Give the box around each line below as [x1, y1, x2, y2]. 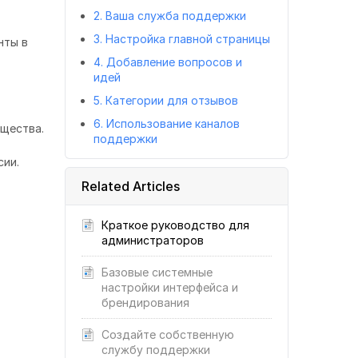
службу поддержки [101, 343, 210, 356]
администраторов [101, 233, 204, 247]
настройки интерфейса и [101, 280, 238, 294]
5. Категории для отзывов [93, 93, 238, 107]
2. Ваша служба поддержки [93, 9, 246, 22]
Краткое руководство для [101, 218, 249, 232]
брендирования [101, 296, 189, 309]
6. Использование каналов [93, 117, 240, 130]
